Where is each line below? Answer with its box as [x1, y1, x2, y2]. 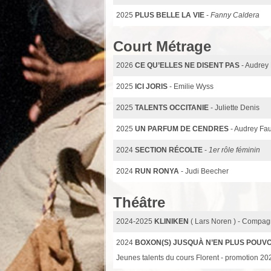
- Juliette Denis [211, 103, 260, 112]
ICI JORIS [135, 82, 168, 91]
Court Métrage [113, 38, 211, 54]
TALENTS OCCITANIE [135, 103, 211, 112]
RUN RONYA [135, 166, 181, 175]
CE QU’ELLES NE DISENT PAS [135, 60, 240, 70]
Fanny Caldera [211, 10, 260, 19]
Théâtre [113, 194, 165, 211]
